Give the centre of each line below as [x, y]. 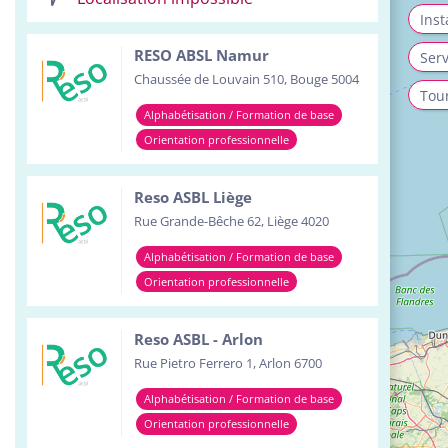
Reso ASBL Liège [193, 197]
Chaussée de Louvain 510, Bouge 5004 [246, 78]
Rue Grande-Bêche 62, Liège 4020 [231, 220]
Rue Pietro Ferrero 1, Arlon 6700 [228, 362]
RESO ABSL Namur [201, 55]
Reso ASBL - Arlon [198, 339]
